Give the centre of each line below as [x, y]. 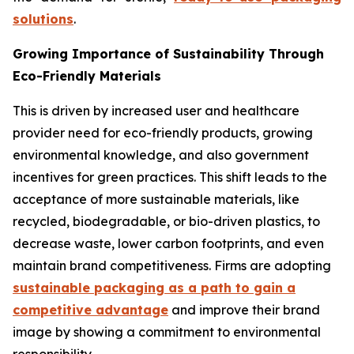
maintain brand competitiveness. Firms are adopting [172, 265]
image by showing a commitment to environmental [167, 331]
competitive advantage [90, 309]
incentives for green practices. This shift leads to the [170, 177]
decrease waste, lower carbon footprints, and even [168, 243]
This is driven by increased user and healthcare [156, 110]
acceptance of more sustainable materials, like [156, 199]
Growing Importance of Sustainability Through [168, 53]
